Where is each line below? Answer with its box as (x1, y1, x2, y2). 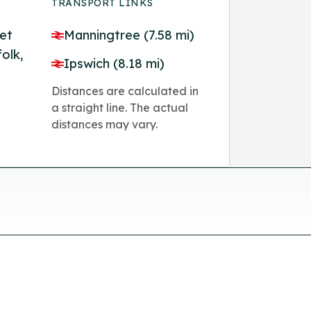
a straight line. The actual (51, 100, 189, 115)
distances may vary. (51, 117, 158, 131)
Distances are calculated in (51, 83, 199, 98)
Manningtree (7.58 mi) (64, 26, 195, 43)
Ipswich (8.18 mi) (64, 55, 165, 72)
